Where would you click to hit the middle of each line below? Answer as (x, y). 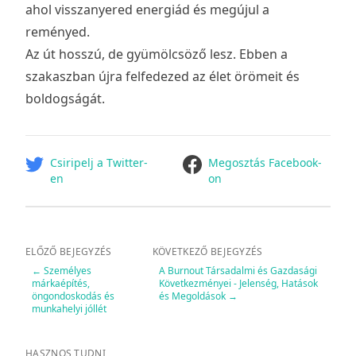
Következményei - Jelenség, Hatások (238, 284)
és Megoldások (192, 296)
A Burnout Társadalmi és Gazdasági (238, 271)
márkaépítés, (61, 284)
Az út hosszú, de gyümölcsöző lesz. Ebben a (157, 54)
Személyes (68, 271)
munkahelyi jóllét (69, 309)
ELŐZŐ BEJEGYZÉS (69, 252)
